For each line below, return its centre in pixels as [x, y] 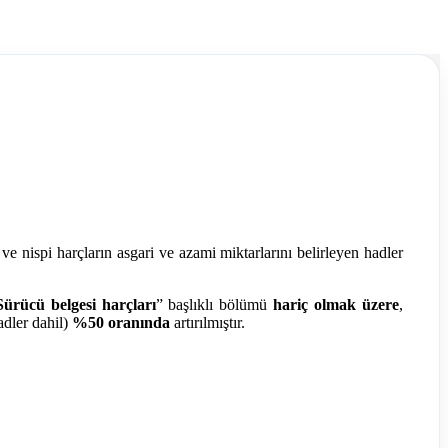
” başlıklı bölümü [214, 304]
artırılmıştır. [207, 322]
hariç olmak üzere [336, 304]
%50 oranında [121, 322]
